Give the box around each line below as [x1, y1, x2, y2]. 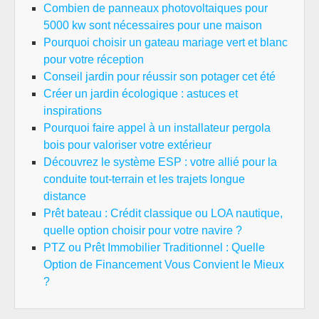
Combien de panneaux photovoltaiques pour [43, 2, 268, 14]
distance [43, 190, 86, 202]
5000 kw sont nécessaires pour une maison [43, 19, 262, 31]
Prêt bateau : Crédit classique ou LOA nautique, [43, 207, 283, 219]
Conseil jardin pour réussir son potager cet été [43, 70, 276, 83]
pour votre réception [43, 53, 144, 66]
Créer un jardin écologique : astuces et [43, 88, 238, 100]
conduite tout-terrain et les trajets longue [43, 173, 245, 185]
